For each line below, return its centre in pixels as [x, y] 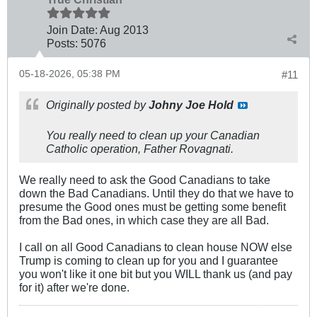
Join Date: [72, 29]
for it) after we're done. [74, 287]
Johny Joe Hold [191, 104]
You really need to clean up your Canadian [153, 135]
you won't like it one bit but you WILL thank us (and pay [156, 273]
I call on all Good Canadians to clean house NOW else [156, 247]
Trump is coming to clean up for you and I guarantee [149, 260]
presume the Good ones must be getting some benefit [152, 206]
